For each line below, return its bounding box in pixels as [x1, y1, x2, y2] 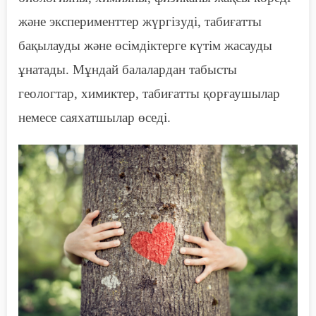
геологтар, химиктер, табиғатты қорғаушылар [18, 86, 280, 102]
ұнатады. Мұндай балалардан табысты [18, 62, 237, 78]
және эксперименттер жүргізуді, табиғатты [18, 14, 262, 30]
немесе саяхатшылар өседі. [18, 110, 171, 126]
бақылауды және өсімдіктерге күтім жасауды [18, 38, 272, 54]
